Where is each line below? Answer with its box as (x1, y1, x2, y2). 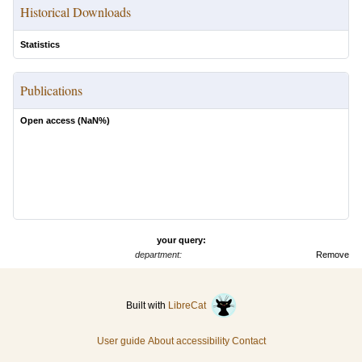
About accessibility (147, 335, 229, 347)
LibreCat (167, 300, 211, 311)
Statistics (20, 40, 60, 49)
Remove (316, 250, 349, 259)
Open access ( (20, 116, 81, 125)
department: (134, 250, 182, 259)
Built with (125, 300, 168, 311)
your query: (156, 235, 206, 245)
